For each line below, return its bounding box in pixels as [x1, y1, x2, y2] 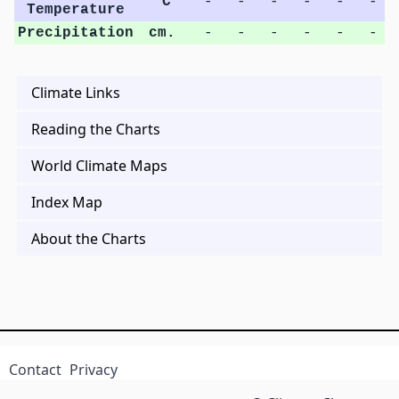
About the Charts [31, 228, 146, 248]
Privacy [69, 359, 118, 379]
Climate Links [31, 82, 120, 102]
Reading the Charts [31, 118, 160, 139]
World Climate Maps [31, 155, 167, 175]
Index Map [31, 191, 102, 212]
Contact [8, 359, 61, 379]
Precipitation [17, 24, 134, 41]
